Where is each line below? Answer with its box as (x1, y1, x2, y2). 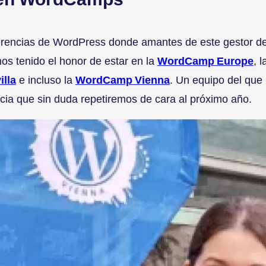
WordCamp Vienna (75, 74, 170, 87)
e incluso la (15, 74, 75, 87)
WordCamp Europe (157, 55, 254, 68)
